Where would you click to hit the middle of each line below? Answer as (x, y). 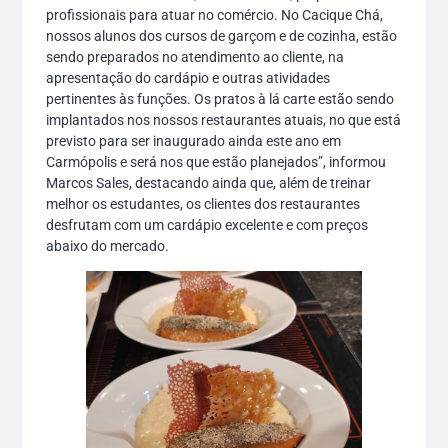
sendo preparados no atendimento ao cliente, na (195, 56)
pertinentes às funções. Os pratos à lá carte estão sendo (220, 98)
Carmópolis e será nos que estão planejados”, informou (216, 161)
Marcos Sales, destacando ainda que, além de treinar (209, 182)
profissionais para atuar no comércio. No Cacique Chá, (215, 14)
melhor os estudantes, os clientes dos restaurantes (203, 203)
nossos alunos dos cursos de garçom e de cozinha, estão (222, 35)
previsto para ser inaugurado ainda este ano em (194, 140)
